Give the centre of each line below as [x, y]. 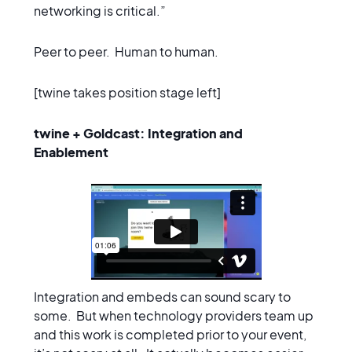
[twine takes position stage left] [128, 92]
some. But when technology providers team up [173, 316]
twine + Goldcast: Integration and [138, 133]
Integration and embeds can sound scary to [162, 297]
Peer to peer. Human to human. [128, 51]
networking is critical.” [99, 10]
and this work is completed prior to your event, [170, 335]
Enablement [71, 152]
